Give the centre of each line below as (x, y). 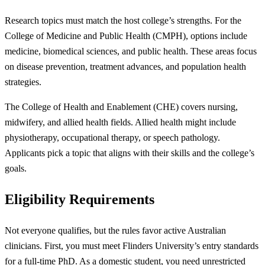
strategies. (23, 82)
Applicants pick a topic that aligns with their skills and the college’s (130, 153)
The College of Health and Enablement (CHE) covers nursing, (121, 106)
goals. (16, 168)
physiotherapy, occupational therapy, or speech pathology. (112, 137)
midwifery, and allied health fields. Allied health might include (120, 122)
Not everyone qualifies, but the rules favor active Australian (115, 230)
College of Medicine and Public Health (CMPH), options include (126, 36)
